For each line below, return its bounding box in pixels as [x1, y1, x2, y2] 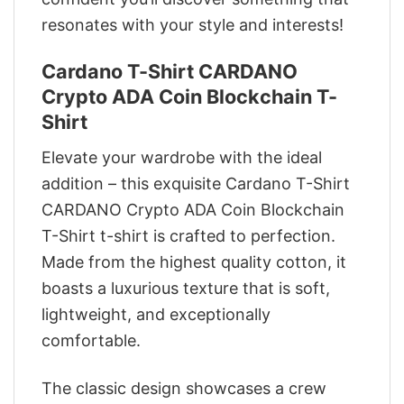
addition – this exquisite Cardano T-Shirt [41, 174, 350, 194]
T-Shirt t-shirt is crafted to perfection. [41, 226, 335, 246]
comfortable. [41, 331, 141, 351]
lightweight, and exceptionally [41, 305, 271, 325]
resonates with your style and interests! [41, 15, 344, 35]
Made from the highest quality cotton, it [41, 252, 346, 272]
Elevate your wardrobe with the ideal [41, 148, 322, 168]
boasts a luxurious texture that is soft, [41, 279, 330, 298]
